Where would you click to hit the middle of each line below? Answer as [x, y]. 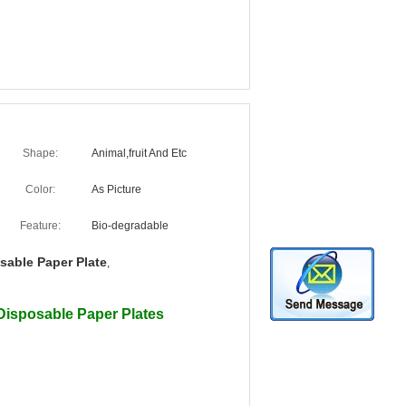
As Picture [116, 189]
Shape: [40, 153]
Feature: [40, 226]
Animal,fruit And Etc [139, 153]
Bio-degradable [130, 226]
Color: [40, 189]
